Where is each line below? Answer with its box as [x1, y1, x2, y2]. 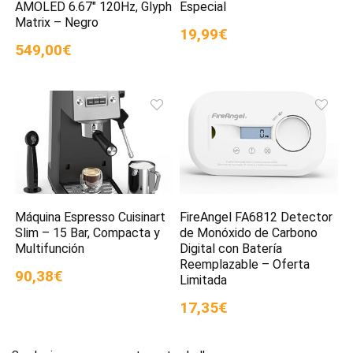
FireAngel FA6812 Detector [180, 210, 333, 225]
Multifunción [15, 241, 85, 257]
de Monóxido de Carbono [180, 225, 318, 241]
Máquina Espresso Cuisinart [15, 210, 166, 225]
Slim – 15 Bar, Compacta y [15, 225, 161, 241]
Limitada [180, 273, 228, 288]
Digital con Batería [180, 241, 283, 257]
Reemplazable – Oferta [180, 257, 310, 273]
